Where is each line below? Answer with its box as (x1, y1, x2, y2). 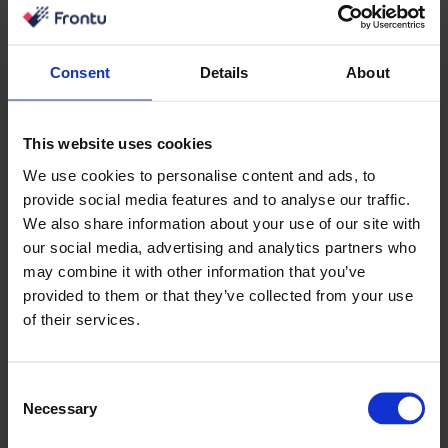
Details (199, 63, 249, 81)
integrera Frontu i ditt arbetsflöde (100, 62, 348, 83)
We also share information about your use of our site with (23, 214, 421, 231)
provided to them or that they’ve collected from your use (23, 286, 413, 303)
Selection (7, 403, 68, 420)
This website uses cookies (23, 134, 213, 152)
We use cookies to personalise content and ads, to (23, 166, 376, 183)
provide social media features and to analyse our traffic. (23, 190, 411, 207)
